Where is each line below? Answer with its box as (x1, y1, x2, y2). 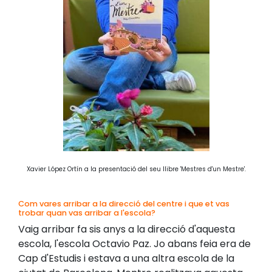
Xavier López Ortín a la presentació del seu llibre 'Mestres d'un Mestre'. (26, 165, 246, 174)
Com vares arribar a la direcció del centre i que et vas (18, 199, 229, 209)
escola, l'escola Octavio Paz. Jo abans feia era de (18, 237, 251, 251)
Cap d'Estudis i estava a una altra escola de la (18, 251, 234, 265)
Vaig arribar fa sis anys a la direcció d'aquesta (18, 222, 235, 236)
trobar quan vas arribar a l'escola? (18, 208, 155, 218)
